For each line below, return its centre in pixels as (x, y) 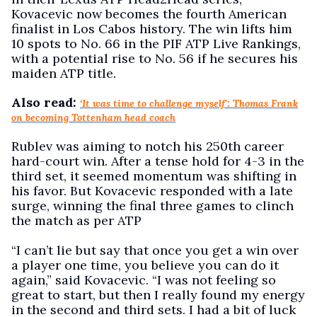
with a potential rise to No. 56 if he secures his (155, 58)
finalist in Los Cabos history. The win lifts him (152, 29)
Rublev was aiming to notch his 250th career (148, 146)
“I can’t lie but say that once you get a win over (155, 250)
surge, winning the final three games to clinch (152, 206)
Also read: (44, 102)
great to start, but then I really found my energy (158, 295)
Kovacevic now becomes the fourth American (149, 14)
